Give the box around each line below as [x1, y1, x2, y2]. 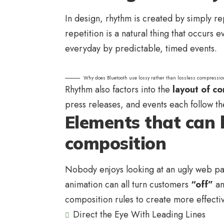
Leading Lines [152, 208, 205, 221]
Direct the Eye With [73, 208, 149, 221]
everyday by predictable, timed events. [65, 42, 217, 55]
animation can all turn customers [65, 178, 191, 191]
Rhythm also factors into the [65, 83, 172, 96]
